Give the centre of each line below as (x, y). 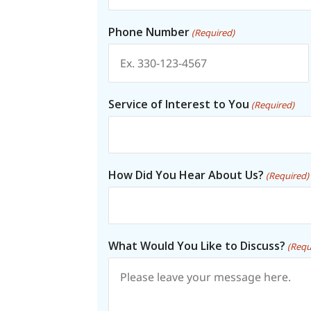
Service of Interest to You (179, 104)
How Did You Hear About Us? (186, 175)
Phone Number (149, 32)
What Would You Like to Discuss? (197, 245)
